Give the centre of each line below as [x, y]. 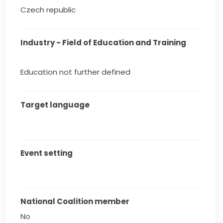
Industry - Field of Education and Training [104, 43]
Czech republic [48, 10]
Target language [55, 105]
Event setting [47, 153]
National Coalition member [75, 201]
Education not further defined [76, 72]
